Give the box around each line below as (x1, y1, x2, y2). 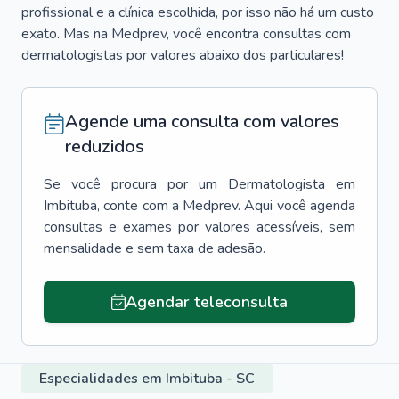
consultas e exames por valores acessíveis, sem (44, 217, 355, 237)
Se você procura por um (44, 175, 217, 194)
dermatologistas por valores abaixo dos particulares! (21, 45, 344, 65)
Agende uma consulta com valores (65, 110, 339, 134)
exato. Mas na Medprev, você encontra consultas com (21, 24, 351, 44)
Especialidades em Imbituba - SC (39, 369, 255, 388)
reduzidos (65, 134, 144, 159)
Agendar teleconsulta (125, 291, 288, 313)
